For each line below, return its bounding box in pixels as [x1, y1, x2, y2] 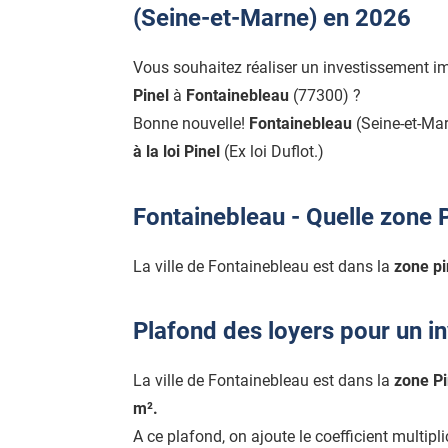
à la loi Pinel [133, 142, 220, 162]
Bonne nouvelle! [133, 114, 249, 134]
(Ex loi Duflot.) [220, 142, 324, 162]
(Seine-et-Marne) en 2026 [133, 4, 411, 33]
